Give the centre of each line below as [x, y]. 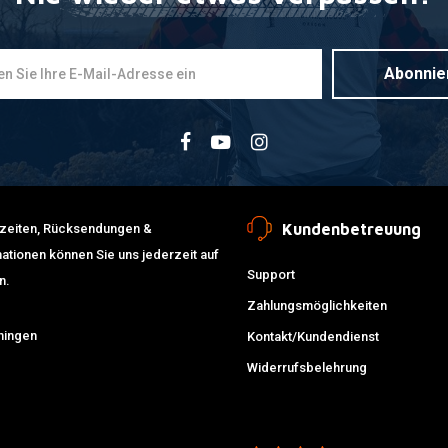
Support [270, 274]
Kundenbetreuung [351, 228]
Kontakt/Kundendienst [312, 336]
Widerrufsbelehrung [306, 367]
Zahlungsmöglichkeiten [316, 305]
